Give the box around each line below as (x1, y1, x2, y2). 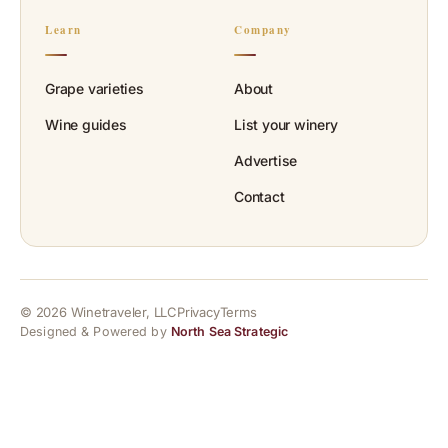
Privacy (176, 304, 220, 321)
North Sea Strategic (170, 324, 289, 340)
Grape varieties (45, 80, 144, 98)
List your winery (234, 116, 338, 134)
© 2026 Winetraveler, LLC (20, 304, 177, 321)
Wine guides (45, 116, 127, 134)
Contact (234, 188, 285, 206)
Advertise (234, 152, 298, 170)
